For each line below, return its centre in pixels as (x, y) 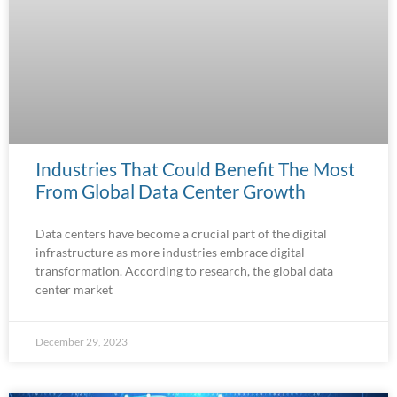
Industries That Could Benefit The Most (195, 169)
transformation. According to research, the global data (184, 271)
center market (74, 290)
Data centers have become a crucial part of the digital (181, 234)
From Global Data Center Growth (171, 191)
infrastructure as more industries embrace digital (170, 253)
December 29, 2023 (82, 342)
